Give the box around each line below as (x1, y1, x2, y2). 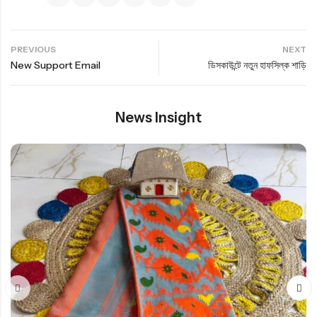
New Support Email (11, 59, 100, 72)
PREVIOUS (11, 44, 56, 55)
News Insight (115, 109, 202, 127)
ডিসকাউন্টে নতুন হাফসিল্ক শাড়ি (208, 59, 306, 72)
